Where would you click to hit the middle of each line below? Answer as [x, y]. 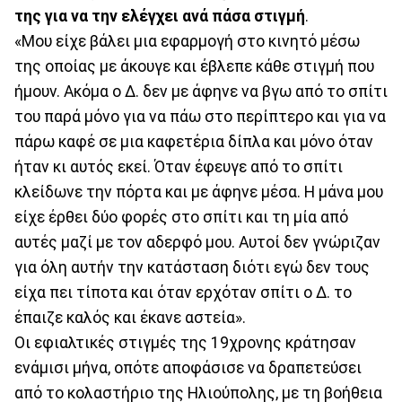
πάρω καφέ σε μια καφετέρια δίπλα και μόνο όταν [194, 142]
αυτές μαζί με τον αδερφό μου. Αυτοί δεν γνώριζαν [197, 243]
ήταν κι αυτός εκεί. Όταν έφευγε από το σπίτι [179, 167]
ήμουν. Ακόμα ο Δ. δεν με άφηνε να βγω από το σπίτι [201, 92]
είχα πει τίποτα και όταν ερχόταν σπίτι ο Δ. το [183, 293]
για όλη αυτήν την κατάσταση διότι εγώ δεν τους [192, 268]
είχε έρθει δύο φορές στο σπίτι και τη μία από [181, 218]
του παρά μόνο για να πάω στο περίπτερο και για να [200, 117]
